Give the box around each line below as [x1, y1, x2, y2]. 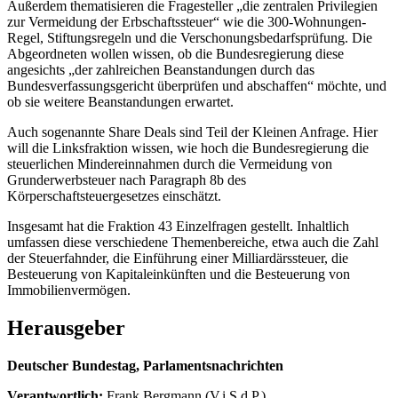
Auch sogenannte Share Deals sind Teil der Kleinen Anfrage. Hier [7, 123, 378, 139]
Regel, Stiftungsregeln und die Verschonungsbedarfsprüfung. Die [7, 29, 372, 45]
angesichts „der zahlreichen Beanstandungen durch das [7, 61, 314, 77]
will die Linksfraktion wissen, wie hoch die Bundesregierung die [7, 139, 369, 155]
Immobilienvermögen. [7, 282, 131, 298]
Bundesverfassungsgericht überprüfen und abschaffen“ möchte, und [7, 77, 386, 93]
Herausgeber [7, 315, 125, 339]
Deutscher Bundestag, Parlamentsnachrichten [7, 357, 283, 373]
